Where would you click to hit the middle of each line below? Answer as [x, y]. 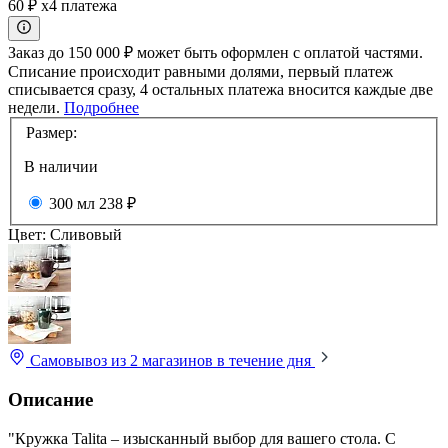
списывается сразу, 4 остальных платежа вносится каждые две [220, 89]
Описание [50, 399]
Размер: [51, 133]
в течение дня [266, 361]
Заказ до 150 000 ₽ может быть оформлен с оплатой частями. [215, 52]
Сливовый [86, 235]
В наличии [61, 167]
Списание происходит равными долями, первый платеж [200, 71]
